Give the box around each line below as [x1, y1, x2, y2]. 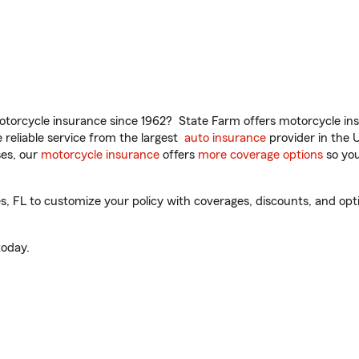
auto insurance [184, 131, 266, 144]
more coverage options [198, 148, 323, 161]
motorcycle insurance [41, 148, 159, 161]
